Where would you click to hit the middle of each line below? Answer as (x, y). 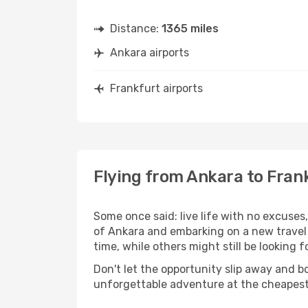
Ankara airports (150, 53)
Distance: (136, 29)
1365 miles (190, 29)
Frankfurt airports (156, 88)
